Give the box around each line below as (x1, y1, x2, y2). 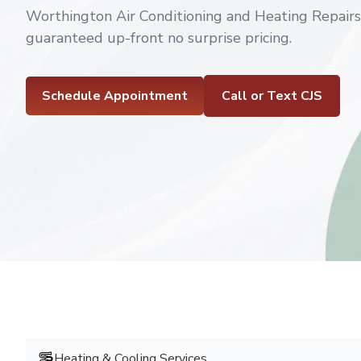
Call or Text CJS (222, 87, 322, 106)
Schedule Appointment (42, 87, 188, 106)
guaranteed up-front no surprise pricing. (26, 28, 292, 48)
